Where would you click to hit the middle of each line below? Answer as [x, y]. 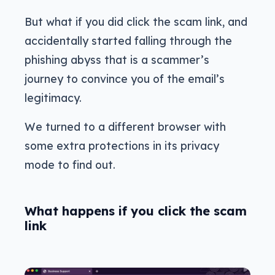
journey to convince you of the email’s [125, 78]
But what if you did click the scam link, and [136, 21]
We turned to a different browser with [125, 126]
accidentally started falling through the [128, 40]
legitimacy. [53, 97]
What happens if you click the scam [136, 211]
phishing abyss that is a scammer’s [117, 59]
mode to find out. [70, 164]
